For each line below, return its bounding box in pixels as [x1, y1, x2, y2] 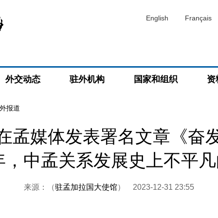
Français [185, 14, 212, 22]
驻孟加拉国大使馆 [55, 183, 117, 191]
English [146, 14, 168, 22]
